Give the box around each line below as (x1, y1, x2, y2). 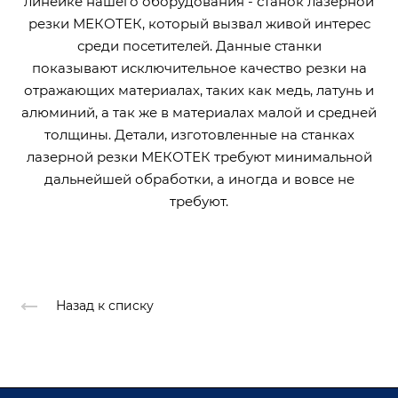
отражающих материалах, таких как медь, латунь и (24, 81, 374, 99)
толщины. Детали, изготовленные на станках (44, 125, 354, 143)
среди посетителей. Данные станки (76, 36, 322, 54)
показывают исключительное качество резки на (31, 59, 367, 76)
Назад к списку (56, 298, 154, 314)
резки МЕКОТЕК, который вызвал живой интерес (28, 14, 370, 32)
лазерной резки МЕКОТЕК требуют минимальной (26, 147, 372, 165)
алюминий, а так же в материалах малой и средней (21, 103, 377, 121)
